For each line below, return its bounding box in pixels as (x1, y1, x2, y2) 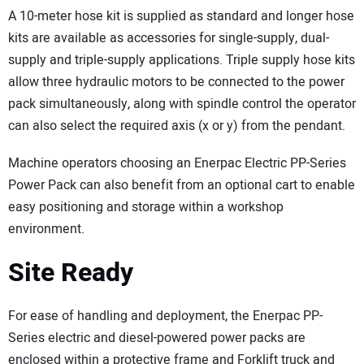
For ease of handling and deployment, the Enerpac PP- (8, 305, 323, 326)
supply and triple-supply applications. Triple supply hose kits (8, 50, 355, 70)
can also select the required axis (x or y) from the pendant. (8, 115, 345, 136)
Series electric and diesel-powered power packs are (8, 327, 305, 348)
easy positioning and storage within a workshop (8, 197, 284, 218)
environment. (8, 219, 84, 240)
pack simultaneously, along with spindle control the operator (8, 93, 356, 114)
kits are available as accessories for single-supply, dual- (8, 28, 329, 48)
